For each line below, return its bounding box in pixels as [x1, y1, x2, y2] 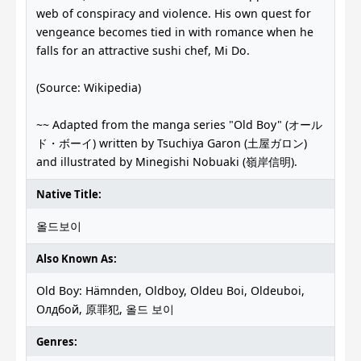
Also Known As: [36, 251, 117, 267]
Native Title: [36, 187, 102, 202]
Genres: [36, 334, 77, 350]
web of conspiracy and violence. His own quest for [36, 6, 311, 22]
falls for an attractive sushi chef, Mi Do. [36, 43, 250, 59]
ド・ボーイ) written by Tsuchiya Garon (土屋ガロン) [36, 135, 307, 151]
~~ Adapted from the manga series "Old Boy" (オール [36, 117, 322, 133]
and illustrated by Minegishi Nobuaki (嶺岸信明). [36, 154, 297, 170]
